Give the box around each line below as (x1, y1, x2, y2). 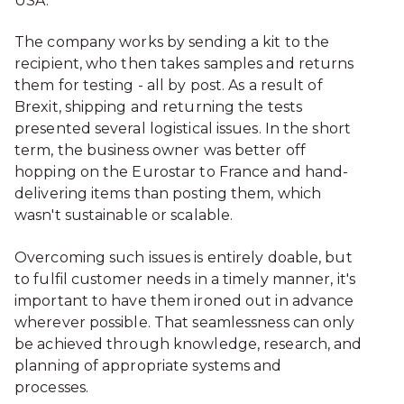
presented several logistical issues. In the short (14, 120, 351, 138)
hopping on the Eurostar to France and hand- (14, 163, 349, 181)
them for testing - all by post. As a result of (14, 77, 323, 95)
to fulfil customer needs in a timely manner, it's (14, 270, 355, 288)
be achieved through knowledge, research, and (14, 335, 363, 353)
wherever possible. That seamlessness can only (14, 313, 355, 331)
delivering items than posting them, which (14, 185, 322, 203)
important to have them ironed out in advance (14, 291, 354, 309)
